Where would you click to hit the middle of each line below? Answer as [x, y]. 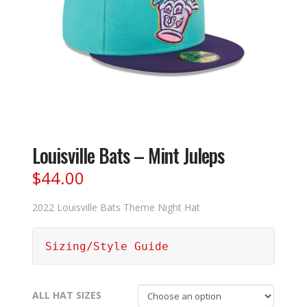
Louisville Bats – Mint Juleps [128, 156]
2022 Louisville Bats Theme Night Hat [116, 207]
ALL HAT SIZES [67, 295]
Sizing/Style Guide [107, 246]
